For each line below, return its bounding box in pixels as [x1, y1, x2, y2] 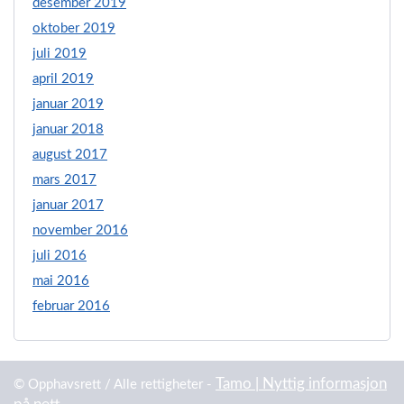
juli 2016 [32, 248, 87, 262]
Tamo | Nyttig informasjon [216, 377, 387, 391]
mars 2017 [32, 172, 96, 187]
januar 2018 [32, 122, 104, 136]
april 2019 [32, 71, 94, 86]
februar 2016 [32, 298, 110, 313]
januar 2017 [32, 197, 104, 212]
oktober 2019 [32, 21, 115, 35]
